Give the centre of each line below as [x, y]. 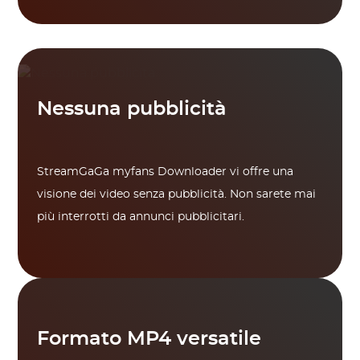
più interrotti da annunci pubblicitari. [141, 217]
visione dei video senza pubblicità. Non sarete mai [177, 194]
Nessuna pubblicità [132, 109]
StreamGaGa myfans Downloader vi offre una [166, 172]
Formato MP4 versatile [149, 339]
